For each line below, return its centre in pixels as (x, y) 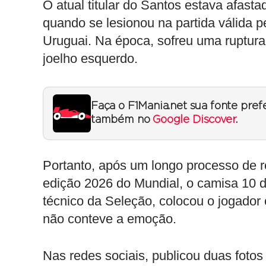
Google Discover (194, 120)
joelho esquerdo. (90, 58)
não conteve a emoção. (110, 219)
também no (122, 120)
